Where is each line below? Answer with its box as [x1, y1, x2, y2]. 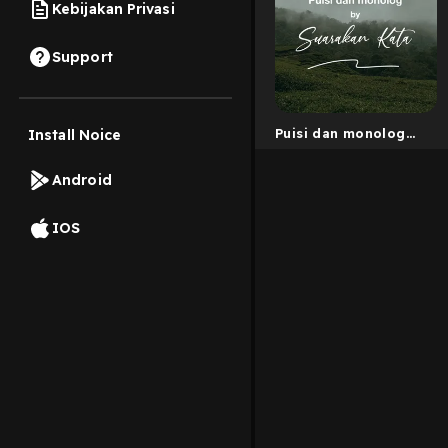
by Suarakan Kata [275, 146, 400, 163]
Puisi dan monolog [275, 124, 406, 141]
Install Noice [28, 126, 122, 144]
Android [52, 170, 112, 189]
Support [52, 47, 113, 66]
